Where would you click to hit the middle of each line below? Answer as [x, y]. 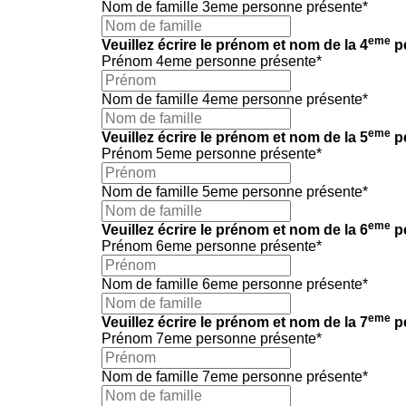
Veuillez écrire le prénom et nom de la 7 [235, 323]
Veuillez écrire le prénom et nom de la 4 [235, 45]
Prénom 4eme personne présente [209, 62]
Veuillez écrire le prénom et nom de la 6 [235, 230]
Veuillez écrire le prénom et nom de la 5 [235, 138]
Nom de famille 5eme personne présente [232, 192]
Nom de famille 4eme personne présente [232, 100]
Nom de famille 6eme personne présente [232, 285]
